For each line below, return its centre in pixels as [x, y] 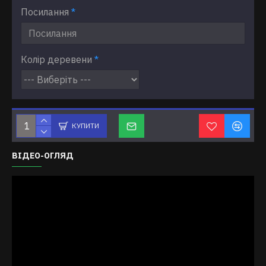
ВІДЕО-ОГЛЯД [43, 156]
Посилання [45, 12]
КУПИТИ [85, 126]
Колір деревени [56, 59]
